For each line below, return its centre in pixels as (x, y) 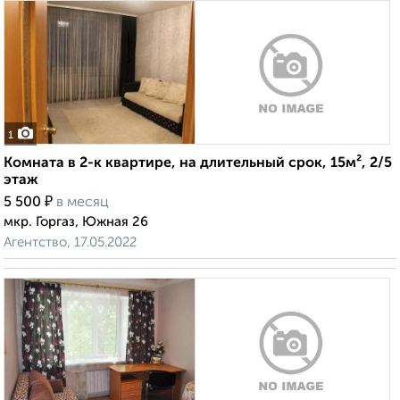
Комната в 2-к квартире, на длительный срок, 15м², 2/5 (198, 164)
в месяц (83, 203)
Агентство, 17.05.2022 (70, 243)
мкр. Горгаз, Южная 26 (76, 222)
